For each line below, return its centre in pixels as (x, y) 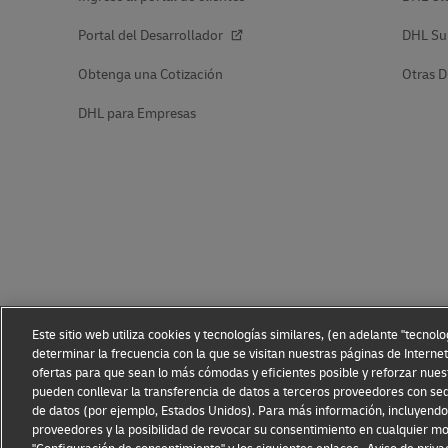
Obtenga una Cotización (150, 74)
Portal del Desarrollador (152, 35)
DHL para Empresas (137, 113)
